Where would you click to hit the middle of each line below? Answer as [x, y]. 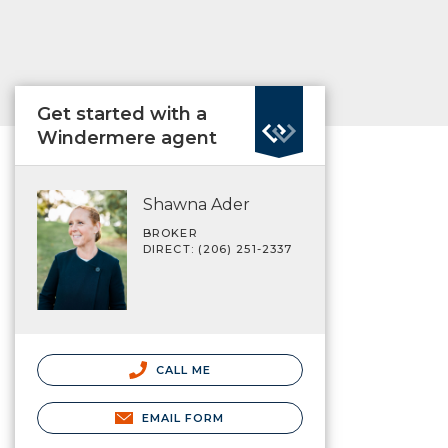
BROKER [170, 233]
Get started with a [122, 114]
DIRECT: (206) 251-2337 [218, 249]
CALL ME [181, 369]
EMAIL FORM [183, 417]
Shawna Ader [196, 204]
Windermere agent [127, 138]
